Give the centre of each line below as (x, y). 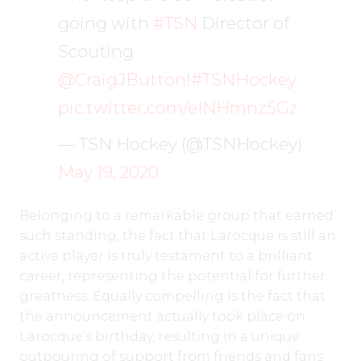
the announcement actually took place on (162, 317)
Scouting (96, 51)
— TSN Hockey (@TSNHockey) (180, 144)
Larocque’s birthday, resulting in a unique (160, 337)
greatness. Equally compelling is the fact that (172, 297)
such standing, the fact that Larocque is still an (178, 236)
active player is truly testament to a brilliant (166, 256)
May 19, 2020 (108, 172)
